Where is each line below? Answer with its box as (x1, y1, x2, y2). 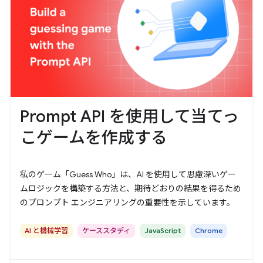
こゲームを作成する (20, 127, 167, 148)
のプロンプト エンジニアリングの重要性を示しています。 (20, 197, 235, 208)
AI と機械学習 (25, 226, 68, 235)
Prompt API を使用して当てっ (20, 106, 239, 127)
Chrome (195, 226, 222, 235)
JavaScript (144, 226, 181, 235)
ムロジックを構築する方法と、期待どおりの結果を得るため (20, 183, 241, 194)
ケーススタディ (82, 226, 130, 235)
